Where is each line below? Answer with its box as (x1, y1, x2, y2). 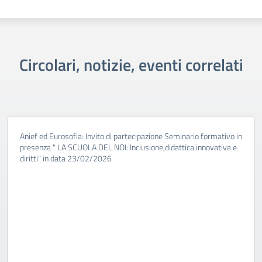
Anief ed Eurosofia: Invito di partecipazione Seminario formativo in (20, 130, 242, 142)
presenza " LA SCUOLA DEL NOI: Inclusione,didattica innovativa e (20, 141, 237, 153)
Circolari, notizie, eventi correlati (19, 52, 243, 77)
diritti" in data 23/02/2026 (20, 152, 112, 164)
